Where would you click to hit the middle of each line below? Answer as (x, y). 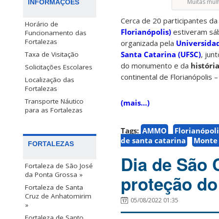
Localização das (50, 79)
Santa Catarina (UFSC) (161, 55)
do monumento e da (156, 66)
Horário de (42, 24)
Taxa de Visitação (52, 54)
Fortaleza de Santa (54, 187)
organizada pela (148, 43)
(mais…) (135, 103)
